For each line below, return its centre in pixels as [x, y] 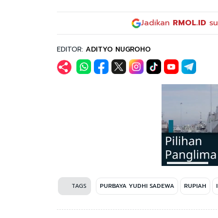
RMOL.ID [190, 23]
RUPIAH [195, 186]
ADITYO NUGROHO [118, 49]
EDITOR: [71, 49]
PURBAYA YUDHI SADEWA [137, 186]
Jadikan [157, 23]
